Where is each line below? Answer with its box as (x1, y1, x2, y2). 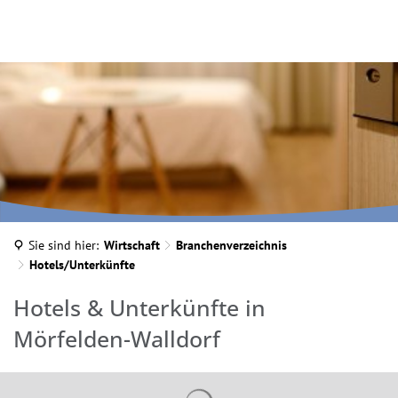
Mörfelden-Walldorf (13, 323, 220, 354)
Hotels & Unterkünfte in (13, 292, 266, 322)
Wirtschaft (104, 237, 160, 253)
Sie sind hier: (28, 237, 99, 253)
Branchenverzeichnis (176, 237, 287, 253)
